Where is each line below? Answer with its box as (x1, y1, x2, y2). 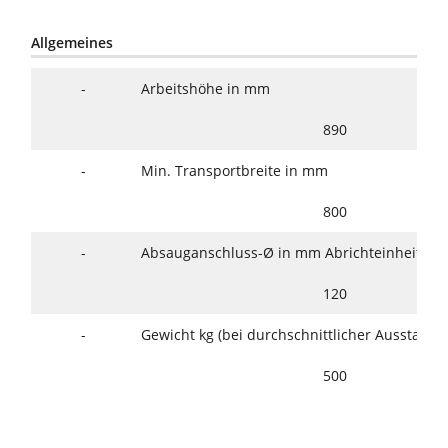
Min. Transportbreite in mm (141, 161, 329, 181)
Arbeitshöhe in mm (141, 79, 271, 99)
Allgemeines (31, 33, 114, 53)
